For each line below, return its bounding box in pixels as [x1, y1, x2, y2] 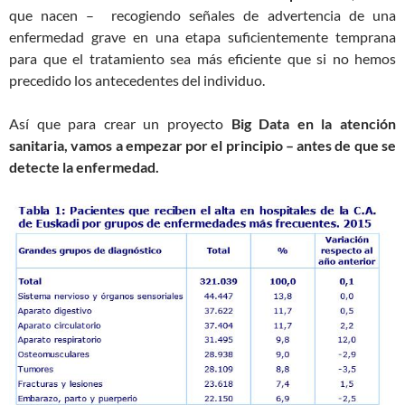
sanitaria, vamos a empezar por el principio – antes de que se [9, 137, 396, 154]
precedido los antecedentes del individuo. [9, 71, 265, 89]
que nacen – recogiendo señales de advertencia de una [9, 6, 396, 24]
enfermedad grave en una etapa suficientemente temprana [9, 28, 396, 45]
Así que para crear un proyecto [9, 115, 231, 132]
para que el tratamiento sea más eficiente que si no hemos [9, 50, 396, 67]
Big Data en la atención [231, 115, 397, 132]
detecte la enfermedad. [9, 158, 159, 175]
